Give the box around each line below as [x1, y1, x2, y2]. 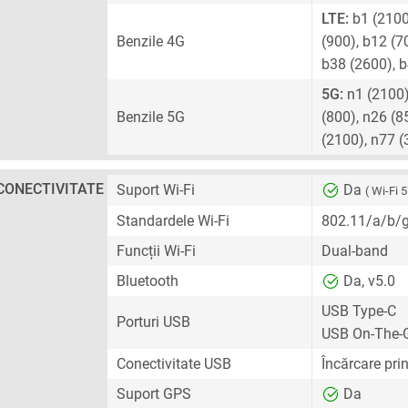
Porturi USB [117, 313, 190, 331]
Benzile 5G [117, 108, 185, 126]
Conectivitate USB [117, 355, 231, 372]
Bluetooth [117, 272, 178, 290]
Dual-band [321, 242, 388, 260]
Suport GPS [117, 385, 191, 403]
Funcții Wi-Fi [117, 242, 196, 260]
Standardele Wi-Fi [117, 212, 229, 229]
